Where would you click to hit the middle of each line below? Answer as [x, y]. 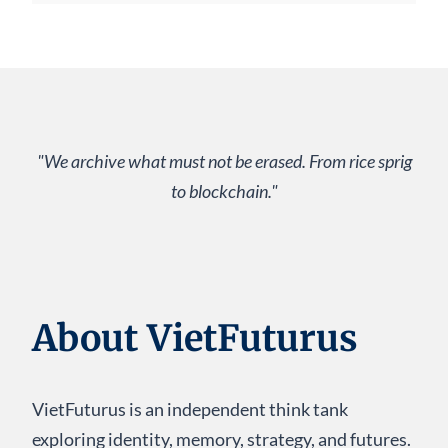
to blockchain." [224, 191]
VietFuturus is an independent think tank [190, 409]
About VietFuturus [195, 339]
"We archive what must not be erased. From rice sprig [224, 161]
